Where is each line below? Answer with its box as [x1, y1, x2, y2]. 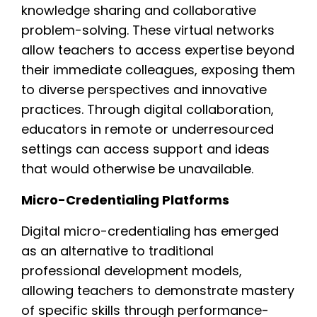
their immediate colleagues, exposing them [21, 60, 295, 79]
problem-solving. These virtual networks [21, 21, 275, 39]
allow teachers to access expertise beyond [21, 40, 294, 59]
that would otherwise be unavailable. [21, 159, 253, 178]
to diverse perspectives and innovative [21, 80, 267, 98]
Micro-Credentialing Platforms [21, 190, 229, 209]
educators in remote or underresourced [21, 120, 274, 138]
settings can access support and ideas [21, 139, 270, 158]
